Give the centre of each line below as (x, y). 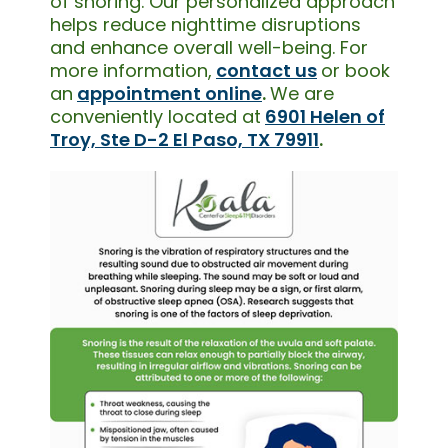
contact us (266, 70)
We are (302, 93)
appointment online (169, 93)
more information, (131, 70)
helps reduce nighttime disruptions (205, 24)
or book (355, 70)
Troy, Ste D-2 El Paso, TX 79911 (184, 139)
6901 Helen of (325, 116)
